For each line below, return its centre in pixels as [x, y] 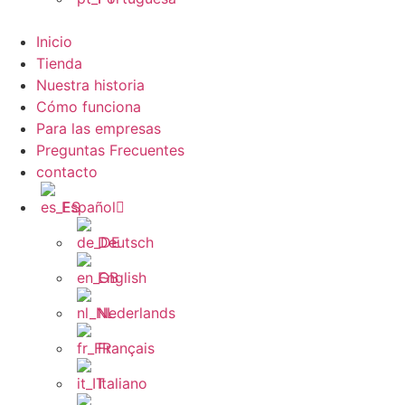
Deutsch [126, 242]
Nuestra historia [90, 85]
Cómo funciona [89, 107]
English [122, 278]
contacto [67, 172]
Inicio [54, 42]
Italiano [122, 383]
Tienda [59, 63]
